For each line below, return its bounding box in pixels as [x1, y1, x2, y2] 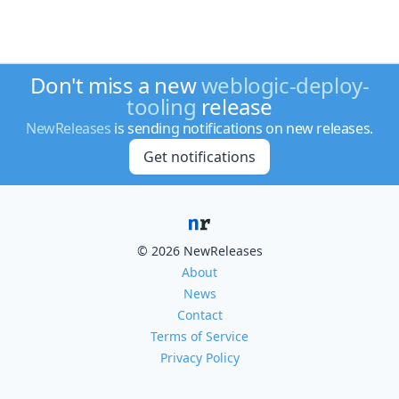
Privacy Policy [159, 349, 240, 366]
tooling [126, 92, 197, 121]
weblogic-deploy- [200, 70, 370, 100]
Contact [176, 306, 223, 323]
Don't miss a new [29, 70, 201, 100]
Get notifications [142, 147, 256, 167]
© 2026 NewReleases [136, 242, 263, 259]
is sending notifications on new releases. [110, 118, 373, 138]
